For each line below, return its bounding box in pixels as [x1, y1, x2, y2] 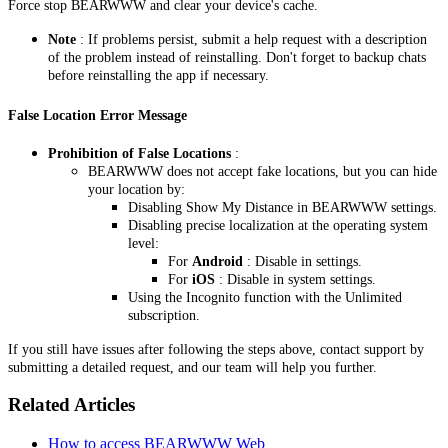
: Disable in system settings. [215, 271, 376, 287]
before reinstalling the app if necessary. [48, 68, 269, 84]
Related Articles [8, 394, 135, 416]
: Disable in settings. [243, 253, 362, 269]
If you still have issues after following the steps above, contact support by [8, 341, 424, 357]
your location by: [88, 181, 185, 197]
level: [128, 235, 159, 251]
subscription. [128, 307, 200, 323]
